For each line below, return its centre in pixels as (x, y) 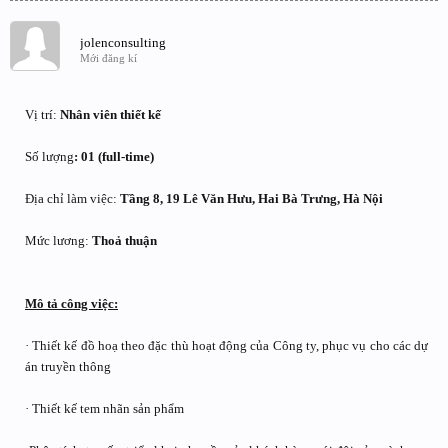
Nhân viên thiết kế (110, 114)
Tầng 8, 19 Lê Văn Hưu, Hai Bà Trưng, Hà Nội (251, 198)
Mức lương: (58, 240)
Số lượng (49, 156)
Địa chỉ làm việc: (72, 198)
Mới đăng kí (108, 58)
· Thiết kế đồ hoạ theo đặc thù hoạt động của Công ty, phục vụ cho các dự (226, 345)
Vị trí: (42, 114)
